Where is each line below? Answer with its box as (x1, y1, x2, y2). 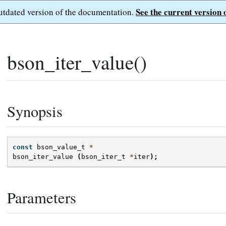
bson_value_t (37, 143, 85, 151)
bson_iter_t (81, 153, 126, 161)
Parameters (7, 187, 76, 208)
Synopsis (7, 101, 63, 122)
